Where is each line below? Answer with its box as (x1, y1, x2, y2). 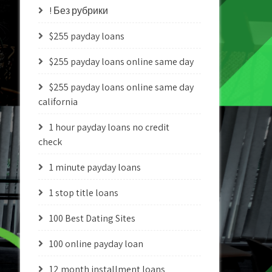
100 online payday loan (49, 237, 144, 250)
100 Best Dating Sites (49, 212, 136, 225)
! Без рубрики (49, 4, 109, 17)
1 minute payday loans (49, 161, 141, 174)
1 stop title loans (49, 186, 119, 199)
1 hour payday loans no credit (49, 121, 170, 134)
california (38, 95, 78, 108)
